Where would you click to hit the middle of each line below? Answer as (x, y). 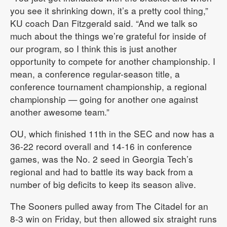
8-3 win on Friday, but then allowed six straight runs (113, 219)
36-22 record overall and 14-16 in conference (101, 146)
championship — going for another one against (104, 99)
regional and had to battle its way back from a (102, 172)
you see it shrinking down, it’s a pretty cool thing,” (109, 11)
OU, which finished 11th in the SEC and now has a (112, 134)
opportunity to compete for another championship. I (113, 61)
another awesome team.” (60, 112)
